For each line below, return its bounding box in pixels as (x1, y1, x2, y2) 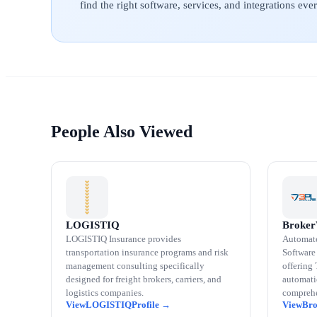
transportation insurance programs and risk (66, 247, 229, 258)
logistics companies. (66, 287, 144, 298)
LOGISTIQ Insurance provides (66, 234, 181, 244)
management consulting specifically (66, 260, 204, 271)
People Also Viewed (51, 122, 192, 141)
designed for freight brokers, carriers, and (66, 274, 221, 284)
